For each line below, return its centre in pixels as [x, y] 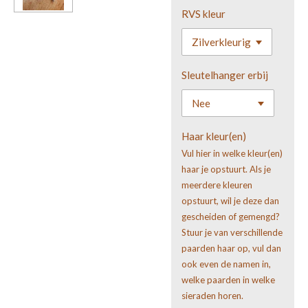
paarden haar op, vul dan [231, 248]
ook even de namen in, [226, 264]
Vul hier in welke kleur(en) [232, 153]
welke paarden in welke [228, 279]
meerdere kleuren [217, 185]
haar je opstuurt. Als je [226, 169]
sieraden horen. [212, 295]
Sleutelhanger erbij [225, 75]
